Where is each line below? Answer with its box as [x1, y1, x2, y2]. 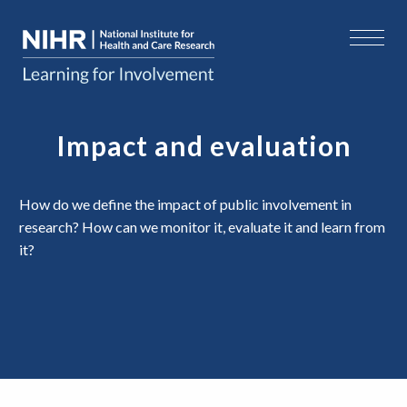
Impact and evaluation [55, 129, 352, 162]
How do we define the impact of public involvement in [19, 195, 352, 213]
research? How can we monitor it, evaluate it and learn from [19, 218, 385, 235]
